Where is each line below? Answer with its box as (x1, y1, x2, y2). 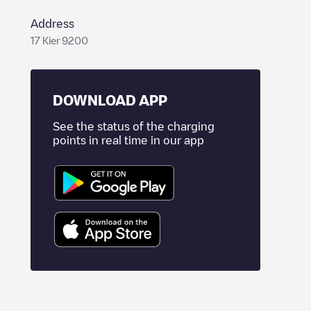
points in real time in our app (53, 135, 204, 146)
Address (31, 18, 74, 29)
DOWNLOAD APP (53, 93, 167, 107)
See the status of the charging (53, 121, 215, 132)
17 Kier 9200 (31, 35, 88, 45)
